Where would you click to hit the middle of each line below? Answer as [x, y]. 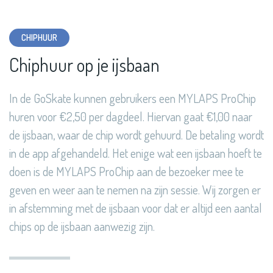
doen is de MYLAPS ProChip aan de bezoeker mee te [126, 172]
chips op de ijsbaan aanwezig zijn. [82, 226]
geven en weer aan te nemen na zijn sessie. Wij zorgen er [135, 190]
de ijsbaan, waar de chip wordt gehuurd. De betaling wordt [136, 135]
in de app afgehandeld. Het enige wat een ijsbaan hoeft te [136, 153]
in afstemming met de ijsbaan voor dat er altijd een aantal [136, 208]
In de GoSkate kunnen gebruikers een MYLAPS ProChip [133, 98]
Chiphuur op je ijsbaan [84, 65]
